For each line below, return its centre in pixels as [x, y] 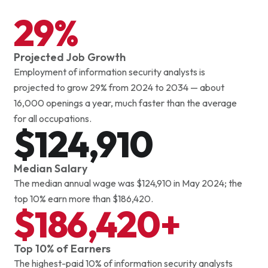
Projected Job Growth [69, 57]
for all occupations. [52, 118]
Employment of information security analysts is [109, 71]
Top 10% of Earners [62, 248]
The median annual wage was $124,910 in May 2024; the [128, 183]
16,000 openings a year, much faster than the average [125, 103]
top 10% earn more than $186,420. [83, 198]
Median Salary [50, 168]
